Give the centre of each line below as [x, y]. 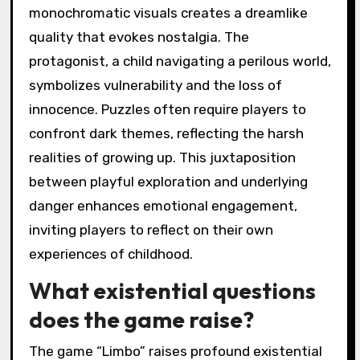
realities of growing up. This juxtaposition [162, 158]
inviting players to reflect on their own [151, 230]
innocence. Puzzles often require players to [167, 110]
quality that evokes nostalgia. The [139, 37]
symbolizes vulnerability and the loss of [155, 86]
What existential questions [172, 290]
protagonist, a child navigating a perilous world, [180, 61]
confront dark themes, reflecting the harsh [166, 134]
